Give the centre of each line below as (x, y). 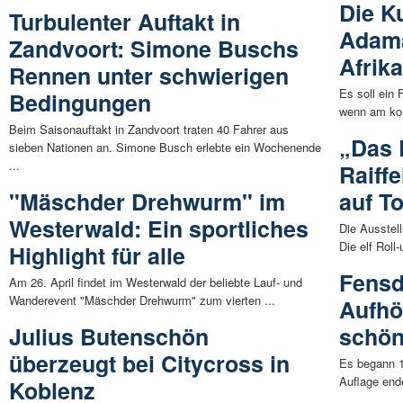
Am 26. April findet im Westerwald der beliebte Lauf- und (156, 282)
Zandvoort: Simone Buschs (154, 48)
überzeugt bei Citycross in (149, 363)
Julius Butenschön (109, 336)
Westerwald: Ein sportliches (159, 228)
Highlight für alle (97, 255)
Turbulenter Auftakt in (125, 21)
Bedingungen (80, 102)
